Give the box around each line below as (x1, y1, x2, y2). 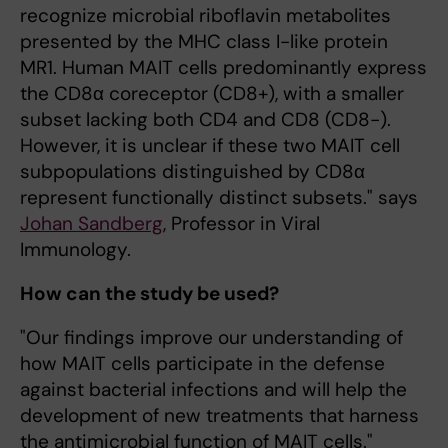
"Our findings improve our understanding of (20, 325, 403, 351)
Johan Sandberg (20, 211, 163, 237)
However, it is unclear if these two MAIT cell (20, 133, 400, 159)
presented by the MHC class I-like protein (20, 29, 388, 55)
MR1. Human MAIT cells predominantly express (20, 55, 427, 81)
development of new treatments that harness (20, 403, 419, 429)
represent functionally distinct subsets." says (20, 185, 418, 211)
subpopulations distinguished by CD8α (20, 159, 365, 185)
